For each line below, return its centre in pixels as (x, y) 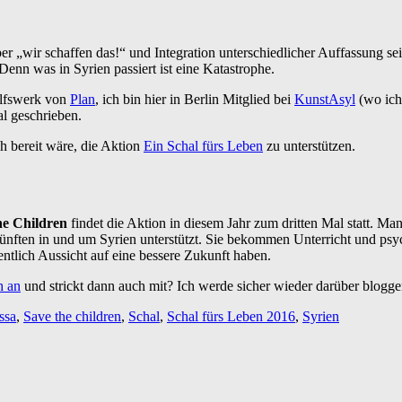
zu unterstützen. (309, 145)
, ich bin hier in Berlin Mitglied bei (195, 99)
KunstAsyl (325, 99)
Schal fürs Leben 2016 (231, 316)
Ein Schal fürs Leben (203, 145)
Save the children (72, 316)
